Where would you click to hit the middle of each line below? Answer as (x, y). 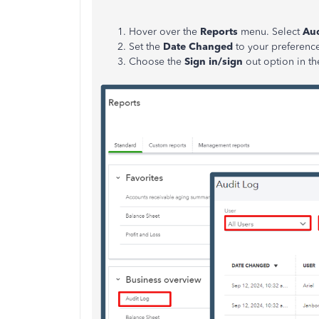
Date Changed (199, 47)
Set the (146, 47)
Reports (220, 32)
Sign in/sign (214, 62)
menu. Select (270, 32)
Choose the (157, 62)
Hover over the (164, 32)
